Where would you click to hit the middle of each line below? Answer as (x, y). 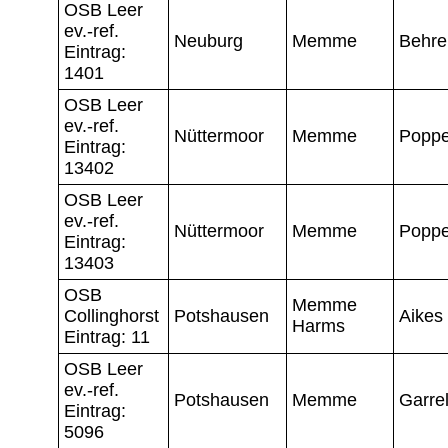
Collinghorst (111, 315)
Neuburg (208, 40)
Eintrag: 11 (107, 336)
